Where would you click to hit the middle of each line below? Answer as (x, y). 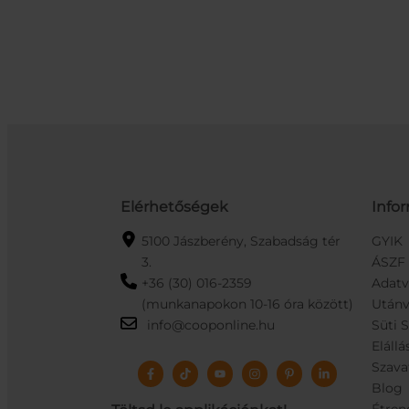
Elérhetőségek (174, 207)
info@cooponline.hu (210, 325)
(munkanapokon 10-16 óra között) (247, 304)
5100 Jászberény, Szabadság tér (241, 241)
